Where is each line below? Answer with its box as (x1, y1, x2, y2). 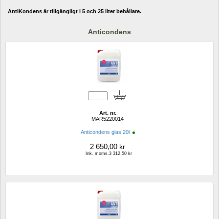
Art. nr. (99, 109, 116, 116)
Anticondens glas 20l (80, 129, 131, 135)
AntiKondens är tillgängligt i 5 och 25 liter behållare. (8, 8, 141, 15)
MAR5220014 (91, 115, 124, 122)
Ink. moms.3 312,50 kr (86, 151, 132, 156)
